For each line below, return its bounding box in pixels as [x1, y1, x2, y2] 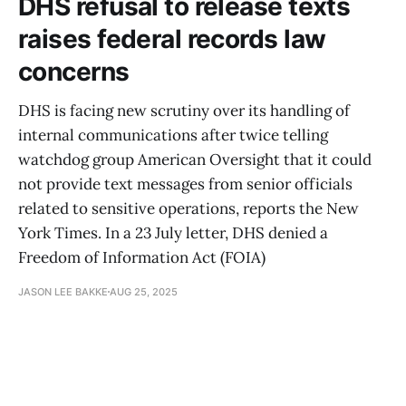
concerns [18, 55, 130, 87]
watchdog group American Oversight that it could [18, 149, 372, 169]
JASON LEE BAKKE [18, 285, 108, 298]
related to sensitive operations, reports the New [18, 198, 359, 218]
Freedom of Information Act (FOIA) [18, 246, 266, 267]
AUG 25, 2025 [110, 285, 178, 298]
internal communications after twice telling [18, 124, 328, 145]
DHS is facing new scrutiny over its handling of [18, 100, 350, 121]
